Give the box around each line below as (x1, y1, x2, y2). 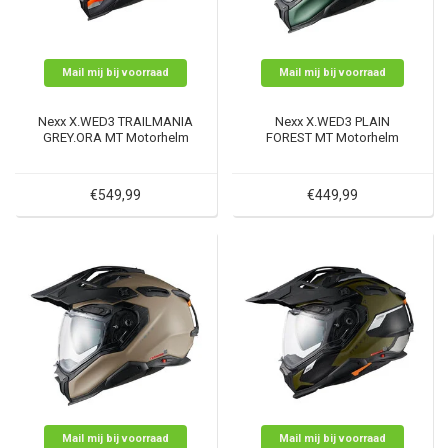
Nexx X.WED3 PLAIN (274, 114, 390, 130)
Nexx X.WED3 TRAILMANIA (38, 114, 194, 130)
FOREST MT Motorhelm (265, 130, 399, 146)
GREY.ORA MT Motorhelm (42, 130, 189, 146)
